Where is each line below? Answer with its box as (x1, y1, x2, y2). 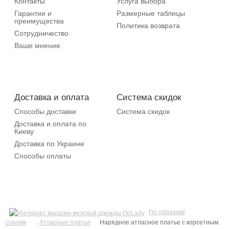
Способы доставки (14, 107, 76, 116)
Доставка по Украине (14, 139, 84, 148)
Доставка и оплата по (14, 119, 86, 128)
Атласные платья (39, 218, 90, 226)
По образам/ (149, 208, 185, 216)
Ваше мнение (14, 41, 60, 50)
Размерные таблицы (117, 9, 185, 17)
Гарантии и (14, 9, 52, 17)
